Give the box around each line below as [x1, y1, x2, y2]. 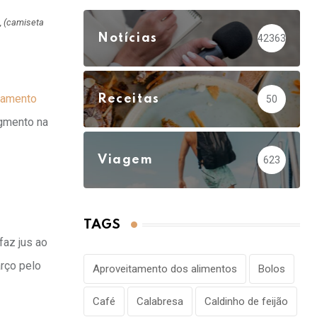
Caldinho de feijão [204, 295, 288, 309]
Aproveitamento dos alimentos [93, 263, 237, 276]
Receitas [98, 93, 160, 106]
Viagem [98, 154, 154, 167]
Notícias [98, 32, 158, 45]
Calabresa [137, 295, 183, 309]
